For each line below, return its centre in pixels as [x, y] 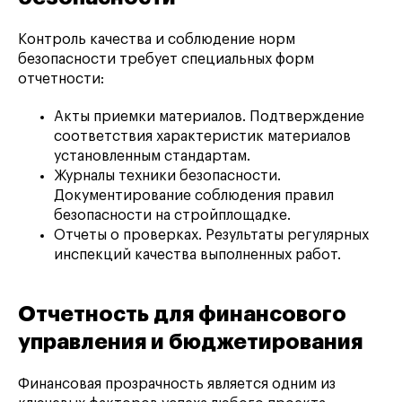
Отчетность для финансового [182, 315]
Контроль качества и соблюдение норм [157, 40]
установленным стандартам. [152, 157]
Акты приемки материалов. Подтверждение [209, 117]
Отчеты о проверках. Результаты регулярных [211, 236]
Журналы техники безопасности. [167, 176]
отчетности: [61, 79]
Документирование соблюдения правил [194, 196]
